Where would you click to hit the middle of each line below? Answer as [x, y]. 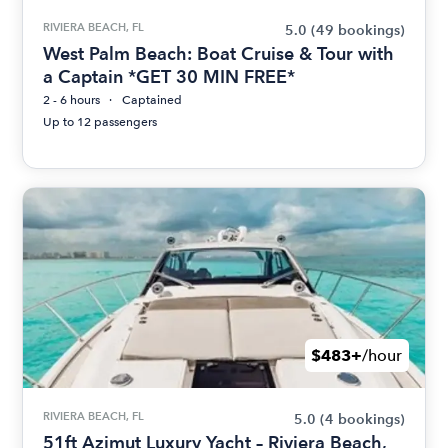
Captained [152, 100]
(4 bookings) [362, 419]
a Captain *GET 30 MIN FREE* [169, 76]
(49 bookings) [357, 30]
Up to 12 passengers [100, 122]
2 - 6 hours [72, 100]
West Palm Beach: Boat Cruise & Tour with [219, 53]
